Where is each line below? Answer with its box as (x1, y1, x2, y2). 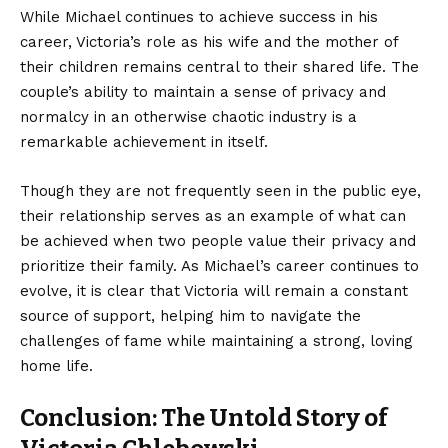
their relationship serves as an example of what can (20, 206, 406, 225)
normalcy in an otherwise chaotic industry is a (20, 107, 357, 126)
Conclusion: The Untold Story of (20, 403, 388, 432)
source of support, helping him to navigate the (20, 306, 361, 325)
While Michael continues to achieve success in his (20, 7, 378, 26)
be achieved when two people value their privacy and (20, 231, 416, 250)
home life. (20, 356, 93, 375)
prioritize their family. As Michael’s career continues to (20, 256, 419, 275)
